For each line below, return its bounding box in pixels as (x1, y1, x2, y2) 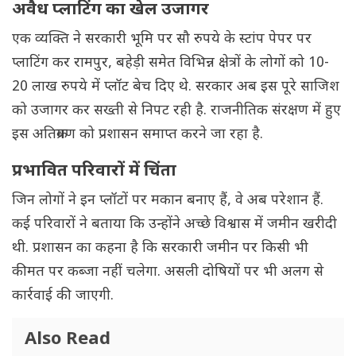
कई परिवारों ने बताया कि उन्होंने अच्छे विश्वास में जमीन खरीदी (12, 215, 337, 234)
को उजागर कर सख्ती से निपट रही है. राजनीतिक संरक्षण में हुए (12, 102, 341, 121)
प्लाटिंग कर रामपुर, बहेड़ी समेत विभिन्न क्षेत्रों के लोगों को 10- (12, 54, 329, 73)
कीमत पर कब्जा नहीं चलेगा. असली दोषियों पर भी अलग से (12, 263, 323, 282)
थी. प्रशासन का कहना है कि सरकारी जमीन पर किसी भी (12, 239, 308, 258)
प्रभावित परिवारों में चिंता (12, 161, 176, 184)
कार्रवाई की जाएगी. (12, 287, 118, 306)
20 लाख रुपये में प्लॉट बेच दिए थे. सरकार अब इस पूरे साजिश (12, 78, 339, 97)
